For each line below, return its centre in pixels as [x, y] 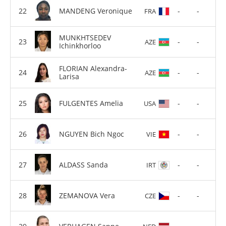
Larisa [69, 76]
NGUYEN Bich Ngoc [92, 134]
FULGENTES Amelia [91, 103]
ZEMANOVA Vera [87, 195]
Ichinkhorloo [80, 45]
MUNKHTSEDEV [85, 37]
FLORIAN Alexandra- [93, 68]
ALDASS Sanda [83, 164]
